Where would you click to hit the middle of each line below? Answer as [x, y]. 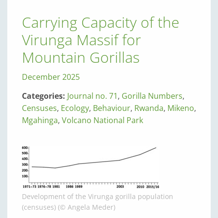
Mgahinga [40, 120]
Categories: [45, 96]
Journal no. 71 [92, 96]
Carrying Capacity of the [100, 22]
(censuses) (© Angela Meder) [69, 207]
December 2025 [51, 77]
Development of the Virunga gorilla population [98, 196]
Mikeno [181, 108]
